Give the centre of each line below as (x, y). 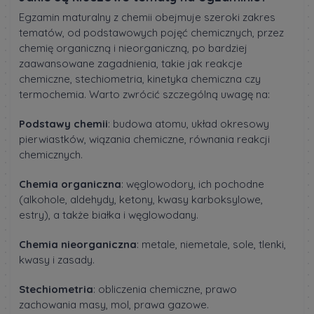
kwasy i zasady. (57, 260)
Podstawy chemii (63, 124)
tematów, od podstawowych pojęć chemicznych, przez (151, 33)
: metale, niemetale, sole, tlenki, (211, 245)
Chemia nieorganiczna (78, 245)
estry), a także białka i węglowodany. (109, 215)
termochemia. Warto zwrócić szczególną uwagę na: (144, 95)
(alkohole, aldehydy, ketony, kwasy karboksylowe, (141, 200)
